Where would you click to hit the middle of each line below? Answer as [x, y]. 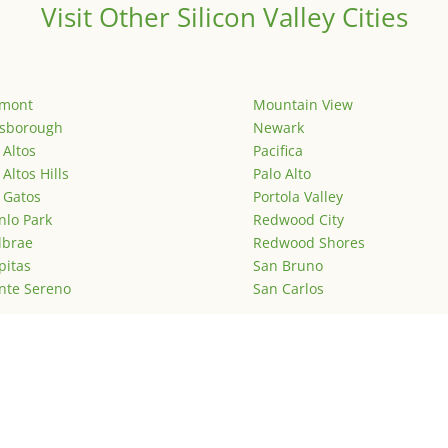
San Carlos [288, 289]
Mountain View [302, 105]
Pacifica [277, 151]
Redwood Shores [308, 243]
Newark [278, 128]
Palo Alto [281, 174]
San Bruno [287, 266]
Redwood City [298, 220]
